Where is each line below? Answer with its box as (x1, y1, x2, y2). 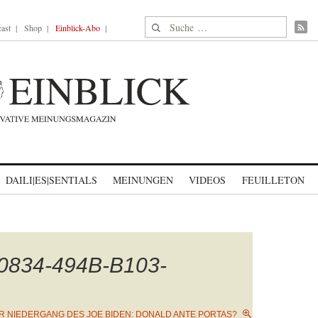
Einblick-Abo (55, 22, 100, 33)
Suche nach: (145, 17, 199, 32)
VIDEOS (189, 173, 226, 187)
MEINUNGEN (113, 173, 173, 187)
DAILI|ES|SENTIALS (6, 173, 97, 187)
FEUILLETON (241, 173, 305, 187)
